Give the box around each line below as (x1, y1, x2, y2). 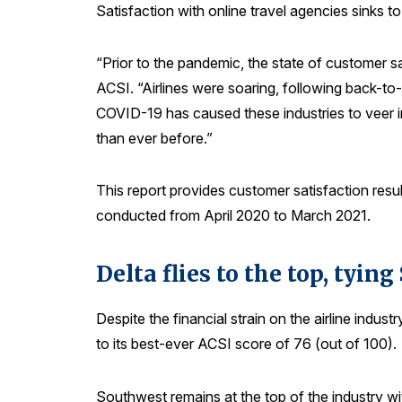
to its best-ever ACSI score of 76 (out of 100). (96, 335, 397, 354)
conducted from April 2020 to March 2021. (96, 206, 371, 225)
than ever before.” (96, 128, 213, 147)
